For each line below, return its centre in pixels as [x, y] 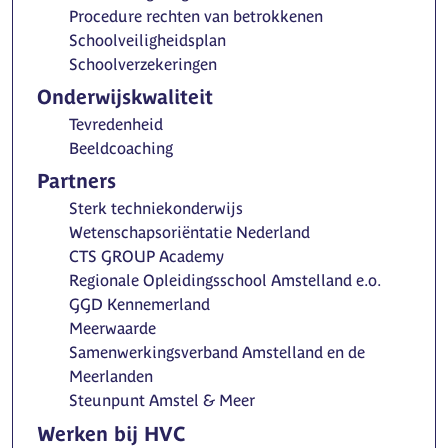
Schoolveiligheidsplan [147, 39]
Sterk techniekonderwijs [156, 208]
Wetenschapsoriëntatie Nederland [189, 232]
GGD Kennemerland [139, 304]
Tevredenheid [116, 124]
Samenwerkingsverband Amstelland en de [217, 352]
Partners [76, 181]
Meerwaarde [112, 328]
